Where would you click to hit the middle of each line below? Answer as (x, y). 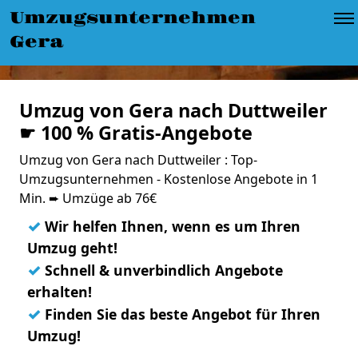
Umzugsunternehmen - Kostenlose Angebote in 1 (169, 179)
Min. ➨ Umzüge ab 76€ (88, 198)
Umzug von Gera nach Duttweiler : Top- (138, 160)
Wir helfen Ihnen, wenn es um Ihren (171, 226)
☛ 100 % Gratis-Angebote (136, 133)
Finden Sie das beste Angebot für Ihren (181, 314)
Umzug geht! (72, 248)
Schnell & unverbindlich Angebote (162, 270)
